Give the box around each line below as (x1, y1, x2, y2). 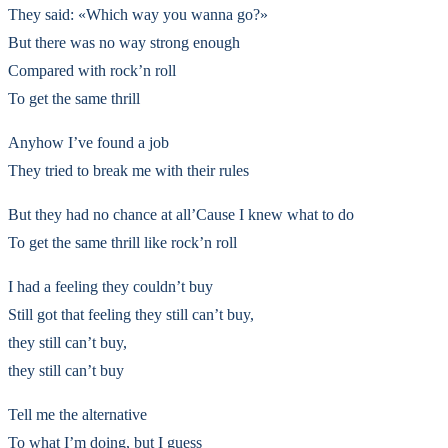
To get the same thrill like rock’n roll (8, 233, 237, 251)
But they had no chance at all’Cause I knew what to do (8, 205, 354, 223)
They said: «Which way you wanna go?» (8, 5, 268, 23)
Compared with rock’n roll (8, 61, 176, 79)
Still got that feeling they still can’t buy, (8, 305, 254, 323)
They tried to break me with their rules (8, 161, 249, 179)
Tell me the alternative (8, 405, 147, 423)
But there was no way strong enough (8, 33, 240, 51)
